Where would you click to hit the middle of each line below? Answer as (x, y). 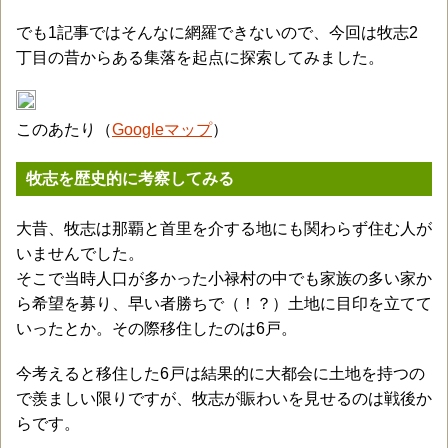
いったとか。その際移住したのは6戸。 (156, 328)
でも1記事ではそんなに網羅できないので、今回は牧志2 (217, 32)
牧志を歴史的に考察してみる (130, 178)
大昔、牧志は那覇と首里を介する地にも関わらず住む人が (224, 228)
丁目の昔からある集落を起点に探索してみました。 (200, 57)
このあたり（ (64, 129)
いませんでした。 (80, 253)
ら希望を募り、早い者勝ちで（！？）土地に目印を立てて (224, 303)
